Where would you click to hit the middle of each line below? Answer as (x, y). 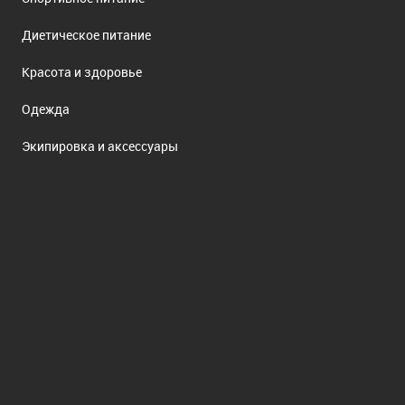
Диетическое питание (86, 34)
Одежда (46, 108)
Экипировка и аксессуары (100, 146)
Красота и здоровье (82, 71)
